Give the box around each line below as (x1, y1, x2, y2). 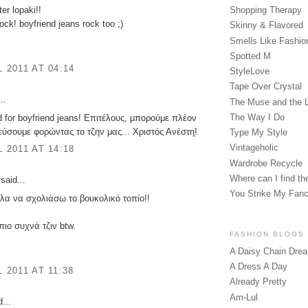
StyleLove (230, 66, 269, 77)
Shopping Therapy (230, 5, 302, 16)
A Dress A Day (230, 261, 287, 272)
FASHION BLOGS (230, 230, 305, 239)
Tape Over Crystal (230, 81, 302, 92)
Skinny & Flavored (230, 20, 303, 31)
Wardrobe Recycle (230, 157, 302, 168)
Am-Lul (230, 291, 258, 302)
